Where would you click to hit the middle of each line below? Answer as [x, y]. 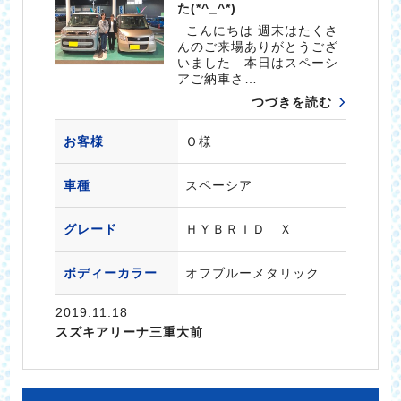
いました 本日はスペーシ [258, 63]
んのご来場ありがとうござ [258, 47]
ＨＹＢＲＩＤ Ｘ [239, 230]
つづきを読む [292, 102]
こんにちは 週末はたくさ [258, 31]
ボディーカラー [110, 273]
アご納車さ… [218, 79]
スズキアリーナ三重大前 [129, 333]
